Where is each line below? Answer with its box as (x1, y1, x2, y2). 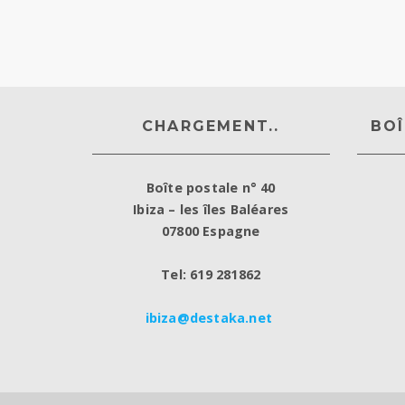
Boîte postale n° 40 (146, 178, 276, 196)
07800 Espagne (161, 221, 260, 240)
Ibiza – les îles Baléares (133, 200, 289, 218)
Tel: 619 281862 (161, 265, 261, 283)
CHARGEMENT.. (141, 117, 280, 135)
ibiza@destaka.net (145, 308, 272, 326)
